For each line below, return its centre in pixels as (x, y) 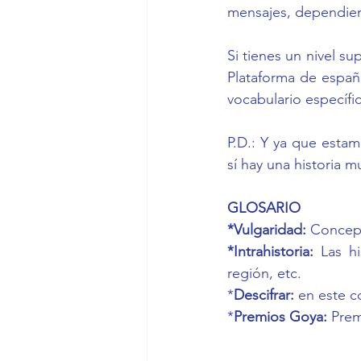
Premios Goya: (282, 316)
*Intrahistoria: (274, 251)
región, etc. (264, 273)
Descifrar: (266, 295)
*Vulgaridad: (269, 229)
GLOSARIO (264, 207)
